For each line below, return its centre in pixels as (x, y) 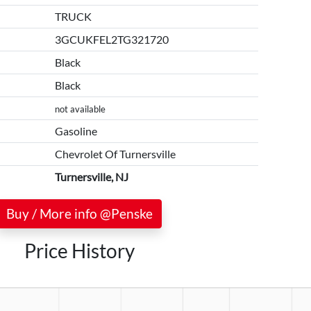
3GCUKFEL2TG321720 (111, 39)
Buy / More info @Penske (80, 213)
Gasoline (76, 131)
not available (80, 109)
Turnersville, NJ (91, 176)
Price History (80, 250)
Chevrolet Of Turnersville (115, 153)
